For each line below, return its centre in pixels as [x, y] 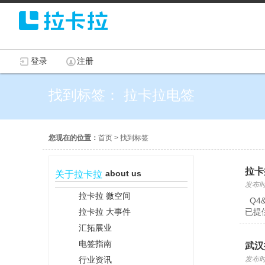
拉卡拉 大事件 [105, 212]
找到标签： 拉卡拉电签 [122, 95]
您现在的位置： [73, 138]
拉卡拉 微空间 [105, 196]
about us [123, 173]
